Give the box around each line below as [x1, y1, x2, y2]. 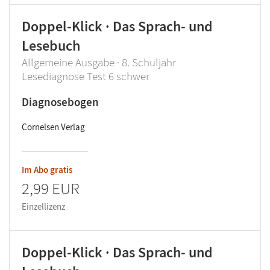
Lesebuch [22, 36, 80, 55]
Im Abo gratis [22, 164, 72, 175]
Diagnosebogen [22, 95, 99, 109]
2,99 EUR [22, 178, 80, 198]
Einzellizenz [22, 201, 65, 212]
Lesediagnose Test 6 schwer [22, 69, 149, 83]
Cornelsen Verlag [22, 121, 85, 133]
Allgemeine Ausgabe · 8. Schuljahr [22, 55, 176, 69]
